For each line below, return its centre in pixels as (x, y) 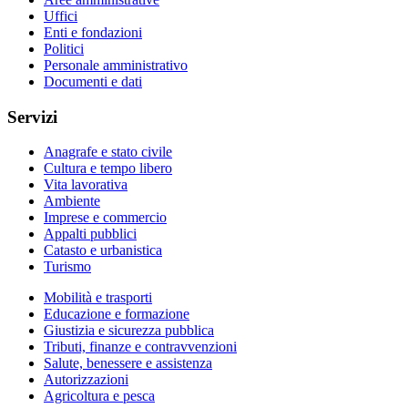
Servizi (32, 117)
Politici (64, 48)
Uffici (61, 15)
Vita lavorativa (86, 185)
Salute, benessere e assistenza (128, 363)
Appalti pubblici (90, 234)
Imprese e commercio (105, 218)
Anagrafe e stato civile (108, 152)
